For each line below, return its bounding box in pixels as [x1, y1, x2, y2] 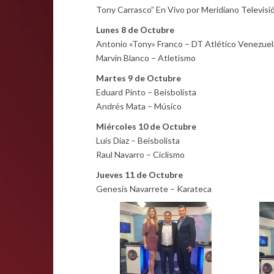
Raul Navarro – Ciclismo [96, 149, 185, 160]
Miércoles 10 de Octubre [96, 121, 196, 131]
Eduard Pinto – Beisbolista [96, 87, 196, 97]
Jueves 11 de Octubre [96, 169, 183, 180]
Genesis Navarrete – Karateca [96, 183, 212, 194]
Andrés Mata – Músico [96, 101, 182, 111]
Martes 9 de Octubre [96, 73, 181, 83]
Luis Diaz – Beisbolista [96, 135, 180, 146]
